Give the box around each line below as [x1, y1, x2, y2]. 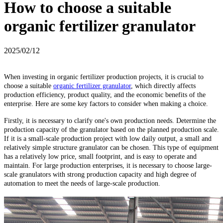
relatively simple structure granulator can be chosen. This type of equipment [4, 143, 219, 151]
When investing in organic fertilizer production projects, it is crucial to [4, 73, 204, 81]
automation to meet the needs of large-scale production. [4, 179, 160, 187]
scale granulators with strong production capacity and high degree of [4, 170, 197, 178]
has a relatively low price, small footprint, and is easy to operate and [4, 152, 197, 160]
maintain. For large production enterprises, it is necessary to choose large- [4, 161, 212, 169]
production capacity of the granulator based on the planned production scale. [4, 125, 219, 133]
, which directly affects [131, 82, 196, 90]
